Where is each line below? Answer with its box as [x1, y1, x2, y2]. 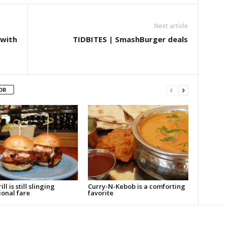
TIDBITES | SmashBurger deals [72, 34, 188, 45]
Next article [154, 22, 188, 31]
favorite [87, 188, 114, 198]
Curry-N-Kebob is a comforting [87, 182, 185, 191]
